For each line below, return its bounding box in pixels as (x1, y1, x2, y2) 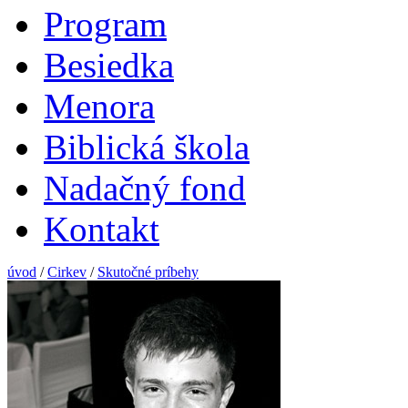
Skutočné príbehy (97, 264, 199, 280)
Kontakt (44, 209, 159, 249)
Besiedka (44, 46, 174, 85)
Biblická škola (44, 127, 250, 167)
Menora (44, 87, 155, 126)
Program (44, 5, 167, 44)
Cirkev (47, 264, 87, 280)
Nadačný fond (44, 168, 246, 208)
